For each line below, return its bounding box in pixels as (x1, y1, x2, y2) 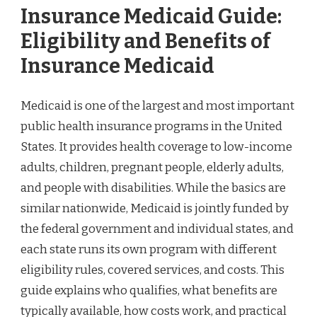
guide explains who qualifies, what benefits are (21, 282, 277, 298)
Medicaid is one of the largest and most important (21, 98, 294, 113)
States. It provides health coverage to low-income (21, 139, 292, 154)
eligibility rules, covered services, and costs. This (21, 262, 284, 277)
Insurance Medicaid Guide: (21, 4, 282, 30)
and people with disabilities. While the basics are (21, 180, 286, 195)
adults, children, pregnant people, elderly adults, (21, 159, 284, 175)
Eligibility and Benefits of (21, 29, 270, 54)
